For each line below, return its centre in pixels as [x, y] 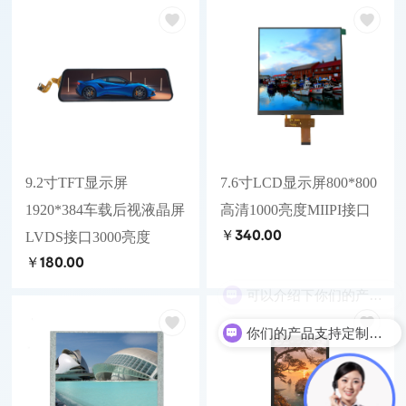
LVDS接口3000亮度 [88, 237]
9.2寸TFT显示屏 [77, 183]
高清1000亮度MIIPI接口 [295, 210]
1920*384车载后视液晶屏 [106, 210]
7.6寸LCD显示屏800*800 [299, 183]
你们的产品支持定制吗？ [375, 331]
